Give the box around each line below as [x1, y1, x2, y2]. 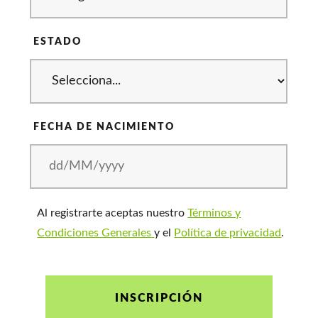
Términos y [187, 207, 241, 219]
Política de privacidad [174, 226, 282, 238]
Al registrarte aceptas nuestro [37, 207, 188, 219]
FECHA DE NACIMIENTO [33, 121, 175, 132]
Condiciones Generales [37, 226, 155, 238]
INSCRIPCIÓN [115, 292, 203, 305]
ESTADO [33, 36, 82, 47]
